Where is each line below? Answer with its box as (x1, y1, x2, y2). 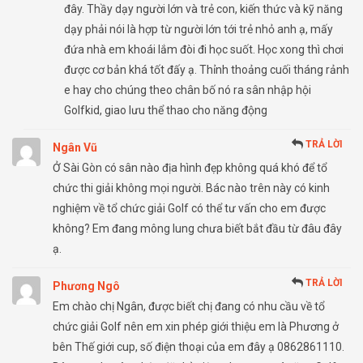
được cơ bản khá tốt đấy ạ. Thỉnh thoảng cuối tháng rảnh (64, 63, 349, 77)
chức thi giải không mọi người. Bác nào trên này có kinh (53, 181, 330, 195)
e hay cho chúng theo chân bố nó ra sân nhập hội (64, 83, 311, 97)
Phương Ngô (53, 280, 120, 293)
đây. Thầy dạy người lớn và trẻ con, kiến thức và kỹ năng (64, 2, 343, 16)
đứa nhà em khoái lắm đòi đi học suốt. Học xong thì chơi (64, 43, 344, 57)
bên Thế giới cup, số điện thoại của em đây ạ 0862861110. (53, 340, 344, 354)
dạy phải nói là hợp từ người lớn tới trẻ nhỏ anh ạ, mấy (64, 23, 333, 36)
